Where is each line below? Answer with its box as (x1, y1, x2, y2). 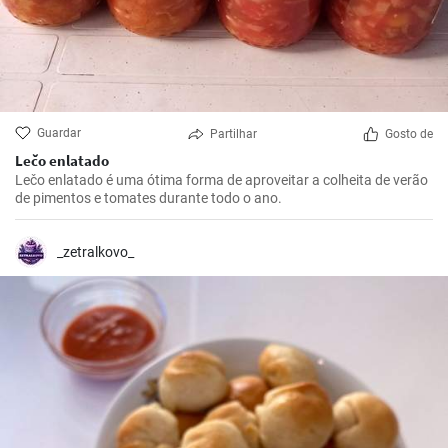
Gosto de (385, 127, 433, 141)
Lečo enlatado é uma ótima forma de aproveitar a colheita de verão (15, 172, 428, 188)
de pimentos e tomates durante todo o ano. (15, 190, 282, 206)
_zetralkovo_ (57, 244, 134, 260)
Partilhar (209, 127, 257, 141)
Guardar (37, 126, 81, 140)
